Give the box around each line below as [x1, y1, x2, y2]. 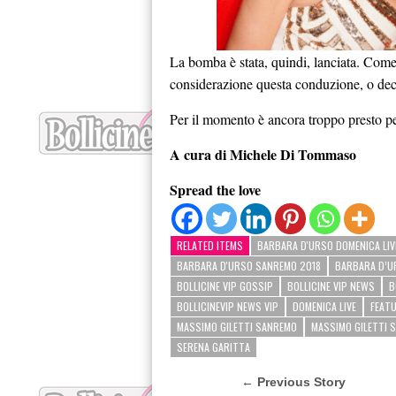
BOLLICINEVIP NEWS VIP [177, 299, 278, 315]
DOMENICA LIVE [293, 299, 356, 315]
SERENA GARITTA [177, 339, 250, 355]
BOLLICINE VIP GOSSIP [177, 278, 273, 294]
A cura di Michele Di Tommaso [170, 144, 356, 165]
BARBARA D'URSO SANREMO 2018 [177, 258, 321, 274]
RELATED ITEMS [177, 238, 243, 254]
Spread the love [170, 179, 261, 201]
